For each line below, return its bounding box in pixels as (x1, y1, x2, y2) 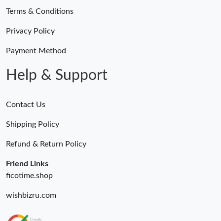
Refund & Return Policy (6, 140, 86, 148)
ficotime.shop (6, 172, 53, 180)
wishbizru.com (6, 191, 56, 200)
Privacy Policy (6, 27, 55, 36)
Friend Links (6, 160, 48, 168)
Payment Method (6, 47, 66, 55)
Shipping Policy (6, 120, 59, 129)
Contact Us (6, 101, 45, 109)
